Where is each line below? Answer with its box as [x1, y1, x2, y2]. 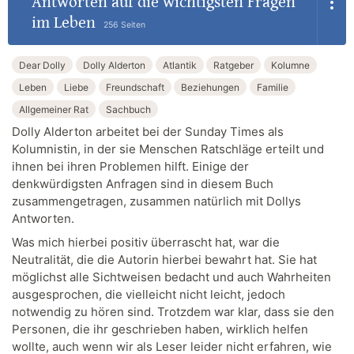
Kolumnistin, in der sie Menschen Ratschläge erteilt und [12, 141, 324, 157]
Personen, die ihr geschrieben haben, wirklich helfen [12, 321, 308, 337]
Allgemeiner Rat [19, 103, 88, 115]
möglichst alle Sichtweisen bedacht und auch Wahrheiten [12, 269, 331, 284]
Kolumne [271, 58, 310, 71]
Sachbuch [105, 103, 151, 115]
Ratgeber [213, 58, 254, 71]
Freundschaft [105, 81, 164, 93]
